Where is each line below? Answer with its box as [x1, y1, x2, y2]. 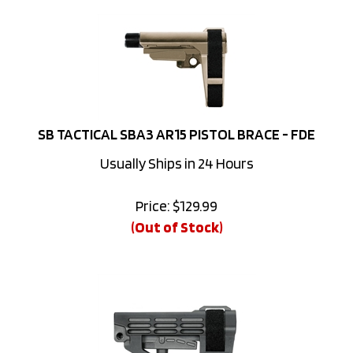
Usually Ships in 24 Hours [99, 133, 254, 151]
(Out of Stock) [130, 197, 223, 215]
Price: [136, 176, 170, 194]
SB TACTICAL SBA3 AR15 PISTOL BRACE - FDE [38, 104, 315, 122]
